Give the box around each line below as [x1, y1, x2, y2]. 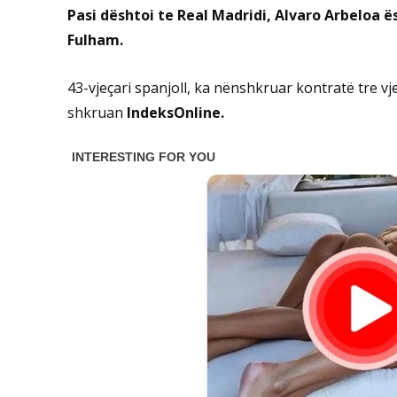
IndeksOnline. [127, 103, 224, 123]
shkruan [67, 103, 127, 123]
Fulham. [67, 30, 123, 51]
